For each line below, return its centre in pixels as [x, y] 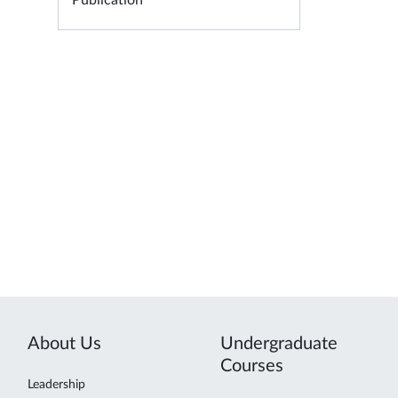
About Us [64, 344]
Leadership [56, 385]
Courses [252, 366]
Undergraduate [279, 344]
